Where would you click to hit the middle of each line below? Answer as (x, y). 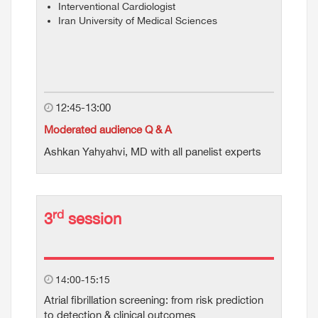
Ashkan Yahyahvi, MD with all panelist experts (153, 152)
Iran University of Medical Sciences (138, 21)
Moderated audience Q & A (108, 130)
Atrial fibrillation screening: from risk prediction (154, 300)
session (93, 219)
